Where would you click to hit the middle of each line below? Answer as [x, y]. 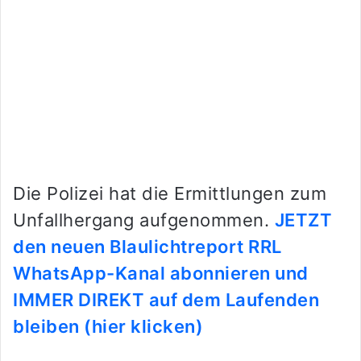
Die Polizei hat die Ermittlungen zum [170, 194]
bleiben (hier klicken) [108, 327]
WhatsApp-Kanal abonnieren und [161, 274]
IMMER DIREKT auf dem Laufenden [166, 300]
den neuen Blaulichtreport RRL [147, 247]
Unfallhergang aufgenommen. [144, 220]
